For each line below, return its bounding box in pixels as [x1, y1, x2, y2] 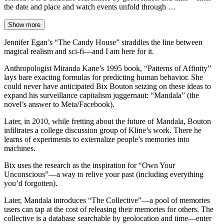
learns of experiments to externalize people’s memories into [4, 135, 189, 144]
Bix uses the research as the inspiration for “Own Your [4, 161, 175, 170]
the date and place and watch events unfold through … [4, 2, 176, 11]
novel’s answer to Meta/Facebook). [4, 100, 114, 109]
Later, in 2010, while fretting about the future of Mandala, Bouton [4, 117, 211, 126]
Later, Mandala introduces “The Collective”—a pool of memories [4, 196, 210, 205]
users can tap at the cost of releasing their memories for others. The [4, 205, 213, 214]
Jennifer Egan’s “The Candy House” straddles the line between [4, 38, 202, 47]
